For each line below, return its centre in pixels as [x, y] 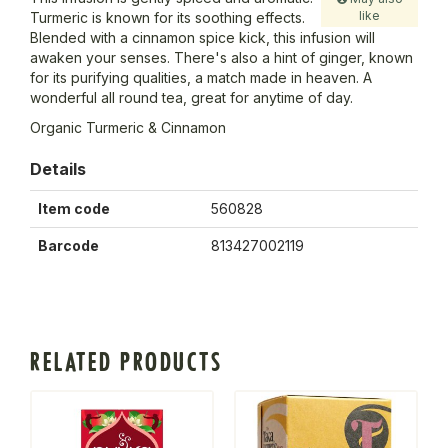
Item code [74, 209]
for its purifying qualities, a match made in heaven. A [201, 78]
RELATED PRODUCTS [126, 363]
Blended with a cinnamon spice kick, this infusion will [202, 38]
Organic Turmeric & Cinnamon [128, 128]
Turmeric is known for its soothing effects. [167, 18]
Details [58, 169]
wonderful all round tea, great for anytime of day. [191, 98]
